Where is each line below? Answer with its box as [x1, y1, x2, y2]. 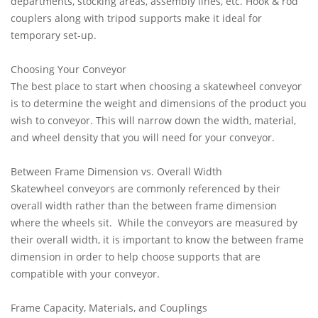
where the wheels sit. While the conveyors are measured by [11, 216, 297, 229]
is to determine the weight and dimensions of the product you [11, 97, 307, 110]
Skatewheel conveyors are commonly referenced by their [11, 182, 280, 195]
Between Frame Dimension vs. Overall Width [11, 165, 222, 178]
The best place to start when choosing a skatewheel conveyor [11, 79, 302, 93]
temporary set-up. [11, 28, 97, 42]
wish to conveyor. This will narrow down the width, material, [11, 114, 296, 127]
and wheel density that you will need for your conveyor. [11, 131, 275, 144]
